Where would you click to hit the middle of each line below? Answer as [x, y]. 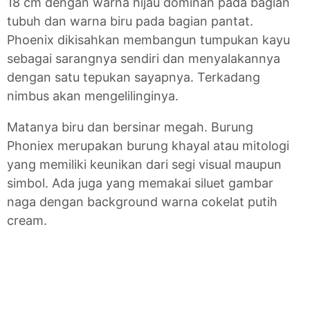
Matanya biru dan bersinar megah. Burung [130, 127]
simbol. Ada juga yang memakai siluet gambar [140, 183]
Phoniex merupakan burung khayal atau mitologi [148, 146]
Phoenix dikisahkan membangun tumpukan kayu [148, 40]
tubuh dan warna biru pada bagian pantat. [130, 21]
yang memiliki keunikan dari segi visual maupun [144, 165]
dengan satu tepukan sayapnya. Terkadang [134, 77]
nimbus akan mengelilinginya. [93, 96]
